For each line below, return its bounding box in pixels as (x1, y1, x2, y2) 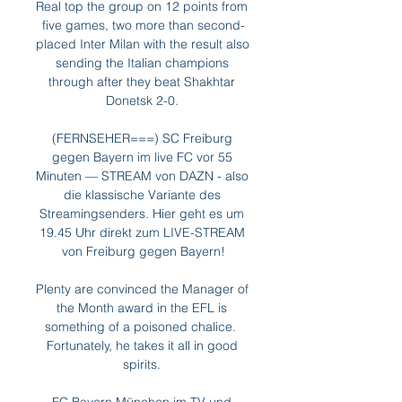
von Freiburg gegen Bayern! (62, 243, 225, 259)
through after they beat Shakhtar (48, 74, 235, 90)
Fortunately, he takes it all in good (46, 337, 238, 354)
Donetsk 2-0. (105, 92, 182, 109)
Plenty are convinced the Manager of (36, 281, 249, 297)
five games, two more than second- (42, 17, 245, 33)
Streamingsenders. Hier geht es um (39, 205, 244, 222)
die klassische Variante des (63, 187, 221, 203)
